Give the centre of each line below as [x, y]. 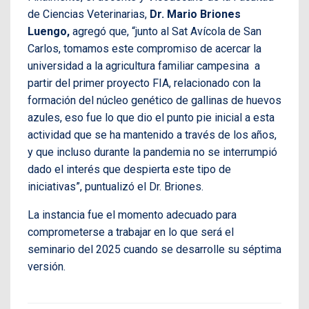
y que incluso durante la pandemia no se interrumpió [152, 152]
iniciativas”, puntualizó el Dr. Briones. [116, 186]
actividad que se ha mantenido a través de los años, [152, 134]
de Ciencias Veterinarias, [87, 14]
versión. [47, 266]
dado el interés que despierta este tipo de [129, 169]
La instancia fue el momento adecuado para [132, 215]
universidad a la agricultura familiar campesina [138, 66]
